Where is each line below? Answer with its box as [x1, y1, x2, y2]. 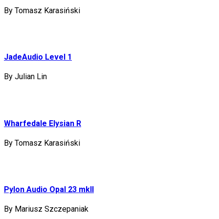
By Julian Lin [4, 72, 47, 82]
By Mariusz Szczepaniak [4, 204, 88, 214]
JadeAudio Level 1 [4, 52, 72, 62]
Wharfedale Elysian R [4, 118, 81, 128]
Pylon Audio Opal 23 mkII [4, 185, 94, 195]
